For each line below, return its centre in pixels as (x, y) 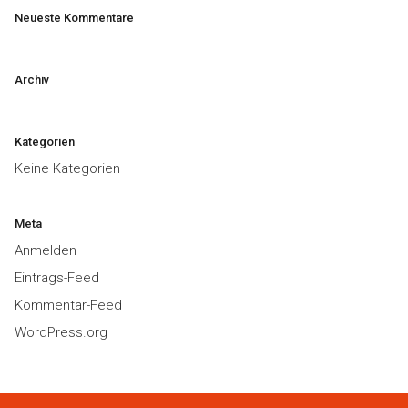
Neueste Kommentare (74, 18)
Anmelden (46, 250)
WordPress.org (61, 332)
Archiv (32, 80)
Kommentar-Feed (68, 305)
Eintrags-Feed (57, 278)
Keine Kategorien (67, 168)
